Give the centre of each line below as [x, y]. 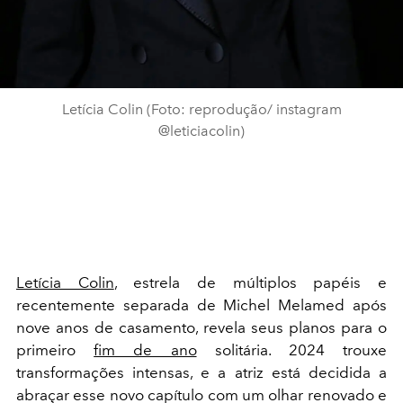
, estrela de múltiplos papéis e [251, 282]
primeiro [55, 350]
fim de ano [145, 350]
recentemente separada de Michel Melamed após [201, 305]
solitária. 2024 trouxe [292, 350]
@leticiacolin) [201, 131]
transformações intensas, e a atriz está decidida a [201, 372]
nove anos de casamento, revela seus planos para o [201, 327]
